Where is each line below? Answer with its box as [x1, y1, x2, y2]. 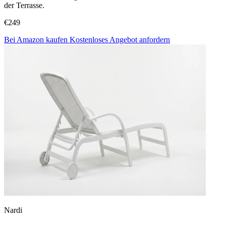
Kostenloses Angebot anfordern [70, 35, 170, 44]
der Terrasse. [4, 1, 44, 10]
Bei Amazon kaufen [4, 35, 70, 44]
